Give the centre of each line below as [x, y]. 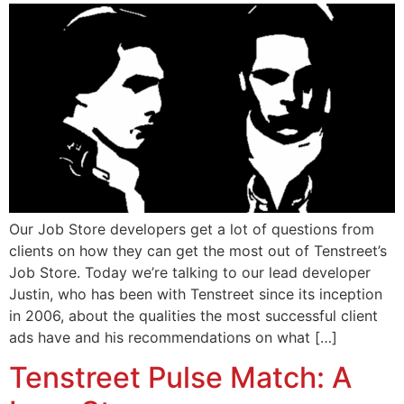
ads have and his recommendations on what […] [173, 337]
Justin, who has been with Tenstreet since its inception [196, 294]
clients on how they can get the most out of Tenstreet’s [198, 250]
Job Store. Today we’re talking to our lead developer [190, 272]
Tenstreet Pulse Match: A [180, 378]
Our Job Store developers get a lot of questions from [192, 229]
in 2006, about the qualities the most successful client [193, 315]
